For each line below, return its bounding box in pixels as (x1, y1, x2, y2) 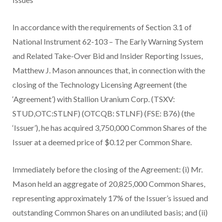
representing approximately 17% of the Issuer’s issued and (12, 193, 208, 203)
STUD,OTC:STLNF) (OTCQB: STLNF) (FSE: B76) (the (12, 109, 195, 118)
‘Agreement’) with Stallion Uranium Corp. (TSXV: (12, 94, 175, 104)
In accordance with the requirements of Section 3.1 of (12, 22, 192, 32)
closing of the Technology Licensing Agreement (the (12, 80, 187, 90)
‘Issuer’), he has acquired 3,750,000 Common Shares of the (12, 123, 207, 133)
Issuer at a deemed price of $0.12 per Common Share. (12, 137, 192, 147)
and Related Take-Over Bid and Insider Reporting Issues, (12, 51, 203, 61)
